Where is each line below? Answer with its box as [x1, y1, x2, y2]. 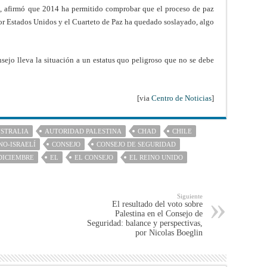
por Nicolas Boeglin [135, 228, 203, 237]
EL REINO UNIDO [129, 153, 183, 161]
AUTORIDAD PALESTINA [45, 127, 122, 135]
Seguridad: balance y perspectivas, [87, 218, 203, 228]
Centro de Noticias [151, 93, 212, 103]
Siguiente [177, 192, 203, 200]
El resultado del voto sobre [112, 199, 203, 209]
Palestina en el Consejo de [115, 209, 203, 218]
